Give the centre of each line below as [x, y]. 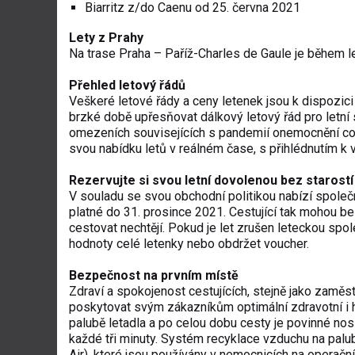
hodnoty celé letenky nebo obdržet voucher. [189, 243]
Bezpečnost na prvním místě [154, 275]
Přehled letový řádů [127, 85]
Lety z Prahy [106, 37]
